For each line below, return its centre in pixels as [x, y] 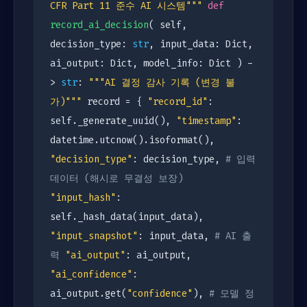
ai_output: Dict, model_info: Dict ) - [151, 63]
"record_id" [177, 102]
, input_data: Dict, [201, 44]
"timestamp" [206, 121]
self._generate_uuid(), [113, 121]
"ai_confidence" [91, 274]
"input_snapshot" [94, 236]
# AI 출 [233, 236]
